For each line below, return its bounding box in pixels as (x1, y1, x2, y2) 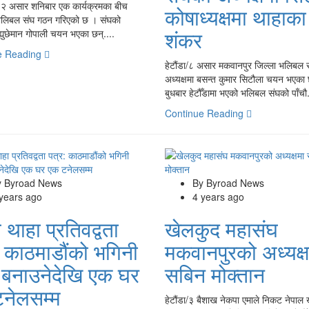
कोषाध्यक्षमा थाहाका (164, 1, 306, 32)
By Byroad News (192, 175, 264, 190)
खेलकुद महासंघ (164, 213, 278, 243)
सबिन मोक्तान (164, 259, 265, 289)
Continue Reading (164, 106, 246, 120)
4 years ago (192, 189, 244, 203)
